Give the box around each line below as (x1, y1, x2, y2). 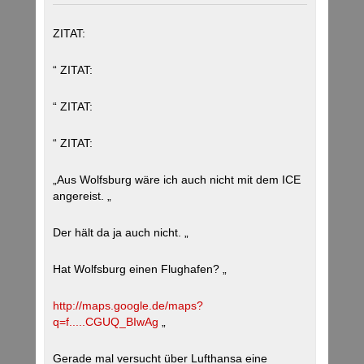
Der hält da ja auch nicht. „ (53, 226, 188, 240)
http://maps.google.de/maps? (53, 299, 203, 313)
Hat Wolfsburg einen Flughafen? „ (53, 262, 227, 276)
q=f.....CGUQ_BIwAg (53, 315, 158, 329)
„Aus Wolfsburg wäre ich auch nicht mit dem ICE (53, 173, 301, 187)
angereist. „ (53, 189, 111, 203)
